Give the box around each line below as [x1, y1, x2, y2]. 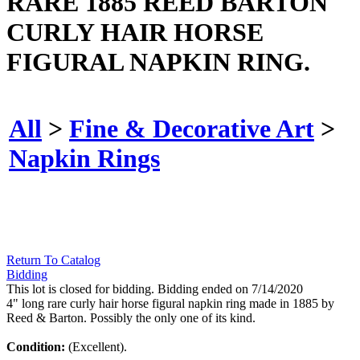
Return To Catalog [6, 253, 100, 268]
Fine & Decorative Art [69, 113, 314, 143]
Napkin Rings [9, 143, 160, 173]
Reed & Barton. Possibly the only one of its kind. [6, 311, 256, 325]
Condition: [6, 340, 68, 354]
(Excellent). [68, 340, 127, 354]
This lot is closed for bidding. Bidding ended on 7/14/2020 [6, 282, 303, 297]
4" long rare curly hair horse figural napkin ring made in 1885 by [6, 297, 334, 311]
